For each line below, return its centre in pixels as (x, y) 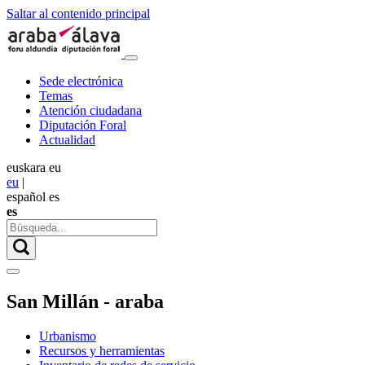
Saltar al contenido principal (78, 13)
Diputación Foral (83, 125)
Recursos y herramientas (102, 350)
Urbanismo (68, 336)
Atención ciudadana (90, 110)
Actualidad (67, 140)
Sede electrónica (81, 81)
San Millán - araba (85, 301)
